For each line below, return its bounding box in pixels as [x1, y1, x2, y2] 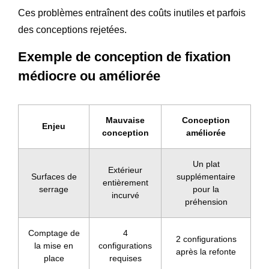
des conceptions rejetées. [18, 24, 127, 35]
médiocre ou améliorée [18, 68, 160, 83]
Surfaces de [31, 171, 77, 181]
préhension [184, 196, 228, 207]
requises [109, 253, 142, 263]
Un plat [192, 159, 220, 169]
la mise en [34, 240, 73, 250]
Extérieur [108, 165, 142, 175]
